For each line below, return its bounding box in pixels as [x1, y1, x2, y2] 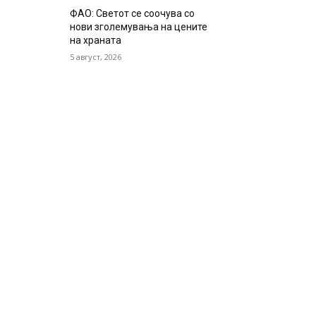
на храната [70, 35, 122, 47]
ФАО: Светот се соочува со [70, 8, 195, 20]
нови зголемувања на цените [70, 21, 208, 33]
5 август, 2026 [70, 51, 122, 63]
